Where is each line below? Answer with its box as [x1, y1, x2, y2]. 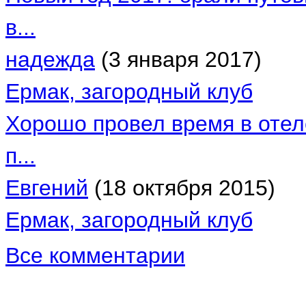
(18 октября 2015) [88, 176, 275, 201]
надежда [5, 47, 95, 72]
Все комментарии [5, 243, 185, 268]
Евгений [5, 176, 88, 201]
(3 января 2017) [95, 47, 262, 72]
